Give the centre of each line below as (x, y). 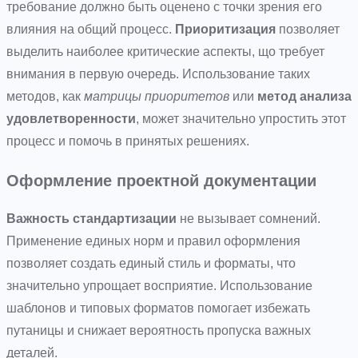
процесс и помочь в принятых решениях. (128, 141)
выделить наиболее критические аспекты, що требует (165, 51)
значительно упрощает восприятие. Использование (159, 285)
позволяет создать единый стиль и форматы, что (151, 263)
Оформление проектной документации (161, 180)
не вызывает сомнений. (249, 218)
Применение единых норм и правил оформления (153, 241)
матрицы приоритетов (157, 96)
